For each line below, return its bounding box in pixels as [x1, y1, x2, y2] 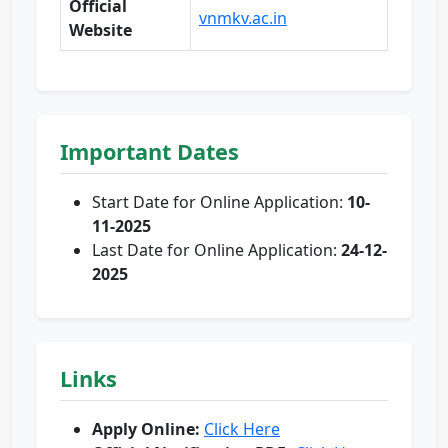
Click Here [204, 418, 280, 441]
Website [69, 19, 132, 42]
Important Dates [60, 137, 239, 167]
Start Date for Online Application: [92, 191, 347, 214]
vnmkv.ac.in [199, 7, 287, 30]
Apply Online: [92, 418, 200, 441]
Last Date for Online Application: [92, 239, 341, 262]
